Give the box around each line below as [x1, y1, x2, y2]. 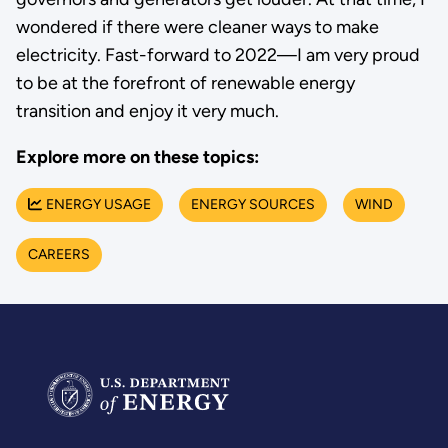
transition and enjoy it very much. [15, 100, 279, 123]
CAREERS [27, 246, 90, 264]
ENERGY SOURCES [190, 196, 315, 214]
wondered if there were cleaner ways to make [15, 16, 379, 39]
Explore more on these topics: [15, 146, 259, 169]
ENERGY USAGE [45, 196, 151, 214]
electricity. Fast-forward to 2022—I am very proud [15, 44, 420, 67]
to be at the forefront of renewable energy [15, 72, 355, 95]
